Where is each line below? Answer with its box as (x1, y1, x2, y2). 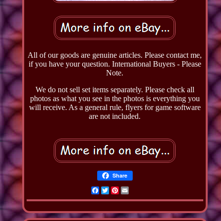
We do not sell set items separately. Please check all (35, 85, 194, 94)
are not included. (89, 111, 141, 120)
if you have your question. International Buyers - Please (28, 59, 201, 68)
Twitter (109, 185, 134, 194)
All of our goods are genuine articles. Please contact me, (28, 50, 202, 59)
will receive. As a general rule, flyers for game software (29, 103, 201, 111)
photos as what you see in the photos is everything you (30, 94, 200, 103)
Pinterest (118, 185, 148, 194)
